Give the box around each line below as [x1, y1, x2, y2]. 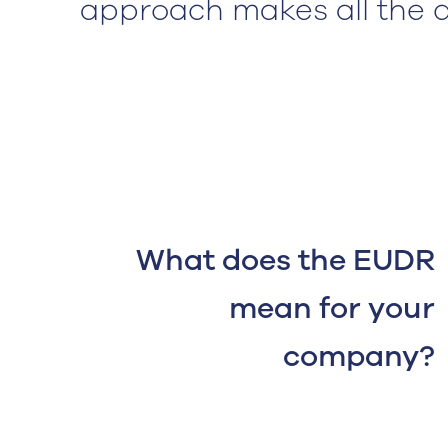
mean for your [229, 288, 435, 329]
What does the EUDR [136, 240, 435, 281]
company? [283, 336, 435, 377]
